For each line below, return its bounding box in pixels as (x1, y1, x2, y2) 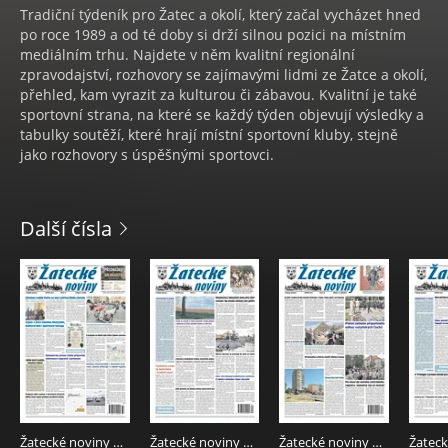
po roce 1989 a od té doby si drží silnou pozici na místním (20, 25, 406, 45)
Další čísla (20, 215, 112, 243)
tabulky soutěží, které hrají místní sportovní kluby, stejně (20, 125, 398, 145)
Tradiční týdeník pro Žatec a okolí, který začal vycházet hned (20, 5, 421, 25)
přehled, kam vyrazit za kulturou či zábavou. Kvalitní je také (20, 85, 417, 105)
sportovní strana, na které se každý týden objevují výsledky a (20, 105, 424, 125)
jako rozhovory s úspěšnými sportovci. (20, 145, 274, 165)
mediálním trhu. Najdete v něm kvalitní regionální (20, 45, 355, 65)
